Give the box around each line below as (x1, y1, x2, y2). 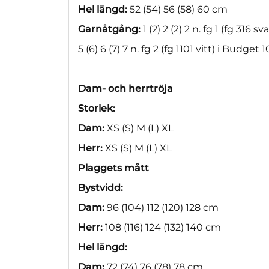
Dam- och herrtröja (78, 82, 173, 94)
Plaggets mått (78, 162, 149, 174)
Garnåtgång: (78, 23, 143, 35)
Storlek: (78, 102, 115, 114)
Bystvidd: (78, 181, 123, 193)
